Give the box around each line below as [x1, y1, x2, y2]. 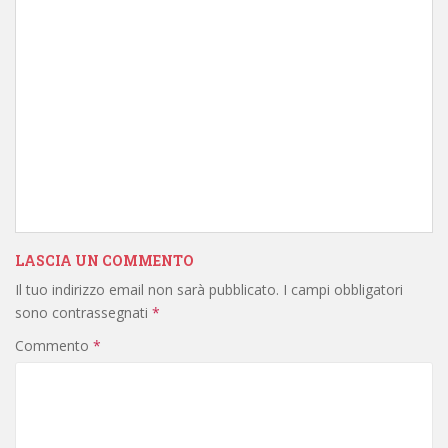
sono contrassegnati [15, 303, 152, 322]
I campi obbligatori [283, 280, 403, 299]
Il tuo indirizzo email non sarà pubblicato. [15, 280, 279, 299]
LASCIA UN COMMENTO [15, 251, 194, 270]
